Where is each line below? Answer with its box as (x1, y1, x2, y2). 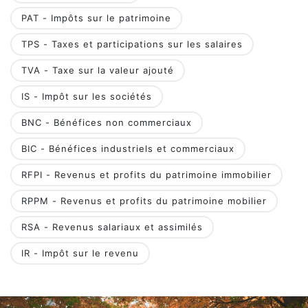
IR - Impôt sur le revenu (21, 247, 139, 259)
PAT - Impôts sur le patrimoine (21, 12, 171, 24)
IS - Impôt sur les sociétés (21, 91, 152, 102)
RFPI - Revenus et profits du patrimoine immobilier (21, 169, 272, 181)
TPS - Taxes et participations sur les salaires (21, 38, 243, 50)
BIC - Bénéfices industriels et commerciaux (21, 143, 234, 155)
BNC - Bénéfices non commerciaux (21, 117, 192, 129)
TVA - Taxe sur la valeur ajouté (21, 65, 174, 76)
